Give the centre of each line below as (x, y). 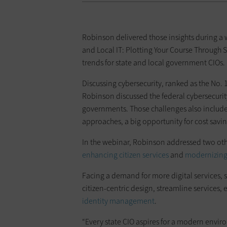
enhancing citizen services (125, 155)
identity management (118, 201)
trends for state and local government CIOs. (154, 62)
